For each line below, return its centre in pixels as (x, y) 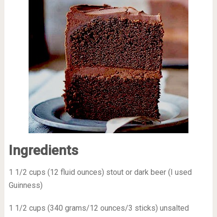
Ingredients (43, 150)
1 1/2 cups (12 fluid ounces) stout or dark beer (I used (100, 172)
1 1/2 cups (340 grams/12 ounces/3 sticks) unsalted (99, 208)
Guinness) (25, 185)
